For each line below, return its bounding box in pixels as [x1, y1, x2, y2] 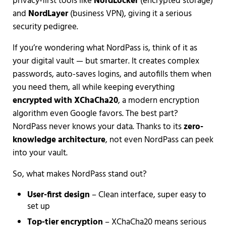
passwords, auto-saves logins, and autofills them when [12, 67, 211, 81]
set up [27, 199, 50, 213]
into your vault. [12, 146, 68, 160]
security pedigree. [12, 20, 78, 34]
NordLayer [28, 7, 68, 21]
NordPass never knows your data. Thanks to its [12, 120, 184, 134]
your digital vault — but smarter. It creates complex [12, 54, 199, 68]
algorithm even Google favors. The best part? [12, 106, 178, 121]
